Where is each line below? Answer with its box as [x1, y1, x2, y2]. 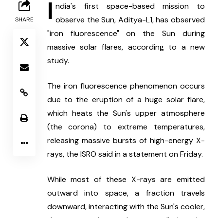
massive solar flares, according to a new [47, 42, 205, 53]
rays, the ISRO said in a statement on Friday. [47, 149, 203, 160]
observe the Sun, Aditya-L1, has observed [55, 15, 205, 25]
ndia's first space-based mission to [55, 1, 205, 12]
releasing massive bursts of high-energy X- [47, 135, 205, 146]
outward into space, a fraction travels [47, 188, 205, 199]
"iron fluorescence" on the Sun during [47, 28, 205, 39]
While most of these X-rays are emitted [47, 174, 205, 185]
